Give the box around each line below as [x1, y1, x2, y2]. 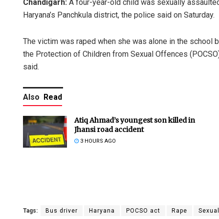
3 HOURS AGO [79, 138, 116, 145]
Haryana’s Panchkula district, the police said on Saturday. [23, 10, 215, 20]
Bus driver [45, 207, 78, 215]
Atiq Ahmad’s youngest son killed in [74, 116, 195, 125]
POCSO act [126, 207, 160, 215]
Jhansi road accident [74, 125, 144, 134]
